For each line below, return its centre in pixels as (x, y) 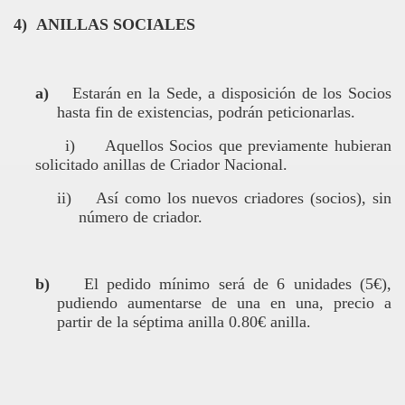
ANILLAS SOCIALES (116, 24)
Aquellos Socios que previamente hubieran (248, 146)
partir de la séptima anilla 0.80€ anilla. (184, 322)
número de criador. (141, 217)
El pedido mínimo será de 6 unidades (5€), (238, 284)
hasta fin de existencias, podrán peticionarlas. (206, 112)
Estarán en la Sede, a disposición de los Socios (232, 93)
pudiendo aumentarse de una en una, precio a (224, 303)
